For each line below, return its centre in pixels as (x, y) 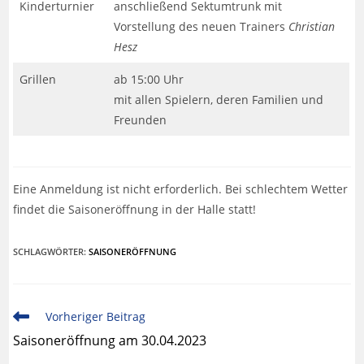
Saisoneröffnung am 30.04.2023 (110, 340)
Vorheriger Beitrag (96, 316)
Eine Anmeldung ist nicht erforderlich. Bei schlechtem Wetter (181, 188)
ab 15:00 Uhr (149, 79)
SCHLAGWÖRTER (49, 251)
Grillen (38, 79)
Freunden (141, 119)
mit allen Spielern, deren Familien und (219, 99)
